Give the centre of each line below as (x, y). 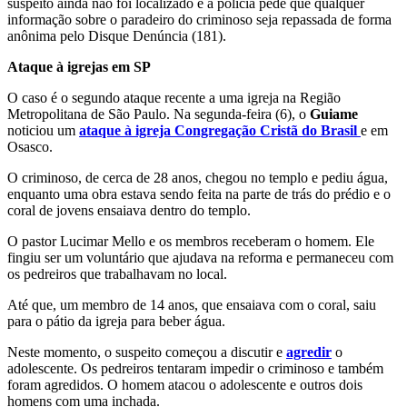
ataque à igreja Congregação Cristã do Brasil (220, 130)
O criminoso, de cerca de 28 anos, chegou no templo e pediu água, (198, 177)
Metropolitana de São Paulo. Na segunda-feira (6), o (159, 114)
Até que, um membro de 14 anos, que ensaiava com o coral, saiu (192, 304)
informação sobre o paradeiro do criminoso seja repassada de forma (199, 19)
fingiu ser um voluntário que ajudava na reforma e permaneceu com (200, 257)
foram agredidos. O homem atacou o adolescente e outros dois (185, 384)
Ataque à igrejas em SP (79, 66)
